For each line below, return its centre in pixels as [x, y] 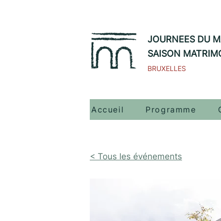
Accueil [108, 110]
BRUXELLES [167, 68]
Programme [171, 110]
